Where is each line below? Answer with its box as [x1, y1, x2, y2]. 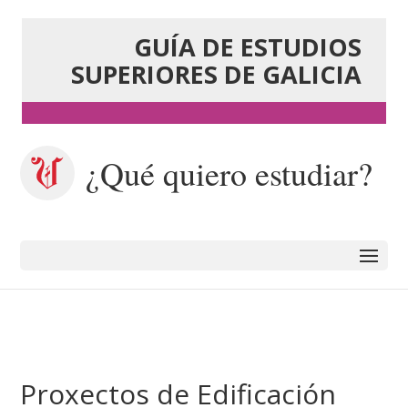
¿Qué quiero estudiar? [86, 151, 373, 195]
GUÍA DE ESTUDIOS [133, 30, 362, 64]
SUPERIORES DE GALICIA [70, 57, 362, 91]
